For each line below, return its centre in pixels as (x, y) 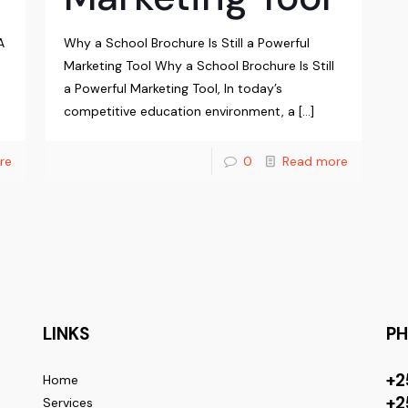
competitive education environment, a (180, 112)
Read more (316, 162)
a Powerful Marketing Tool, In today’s (173, 89)
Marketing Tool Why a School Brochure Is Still (199, 66)
